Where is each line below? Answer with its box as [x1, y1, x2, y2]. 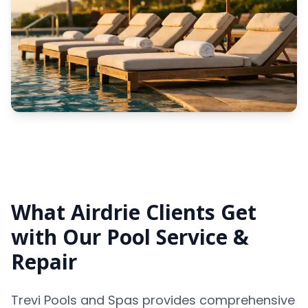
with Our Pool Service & [11, 223, 249, 251]
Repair [11, 247, 77, 276]
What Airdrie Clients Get [11, 198, 256, 226]
